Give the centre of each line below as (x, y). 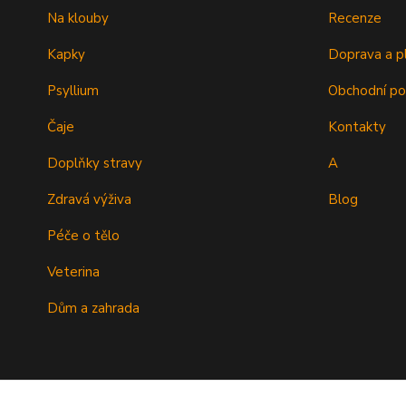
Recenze (355, 19)
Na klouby (78, 19)
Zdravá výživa (89, 200)
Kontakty (357, 127)
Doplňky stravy (95, 164)
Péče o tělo (83, 236)
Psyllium (73, 91)
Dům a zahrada (93, 309)
